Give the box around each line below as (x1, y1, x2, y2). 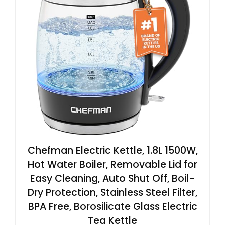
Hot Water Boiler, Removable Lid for (28, 158, 197, 171)
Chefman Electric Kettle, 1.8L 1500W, (27, 144, 198, 157)
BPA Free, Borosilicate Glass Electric (28, 200, 197, 213)
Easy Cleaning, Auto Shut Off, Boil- (30, 172, 195, 185)
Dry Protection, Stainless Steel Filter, (28, 186, 197, 199)
